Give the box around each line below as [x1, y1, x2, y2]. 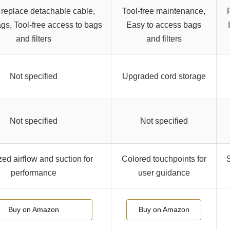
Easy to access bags [126, 21, 201, 30]
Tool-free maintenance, [122, 7, 205, 16]
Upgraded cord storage [122, 72, 206, 81]
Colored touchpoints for [121, 155, 206, 164]
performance [10, 168, 56, 178]
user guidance [138, 168, 190, 178]
